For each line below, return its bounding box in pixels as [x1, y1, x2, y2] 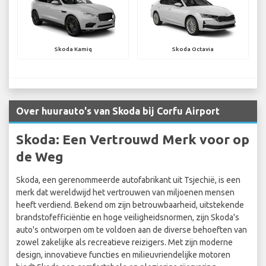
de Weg [16, 149, 64, 164]
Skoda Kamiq [54, 46, 92, 53]
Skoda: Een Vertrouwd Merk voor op [16, 132, 249, 147]
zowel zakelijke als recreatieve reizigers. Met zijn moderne [16, 237, 233, 248]
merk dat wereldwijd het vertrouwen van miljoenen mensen [16, 188, 235, 198]
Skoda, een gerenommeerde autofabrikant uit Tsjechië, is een [16, 175, 240, 185]
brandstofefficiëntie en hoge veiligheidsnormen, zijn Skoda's [16, 213, 239, 223]
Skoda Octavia [172, 46, 214, 53]
